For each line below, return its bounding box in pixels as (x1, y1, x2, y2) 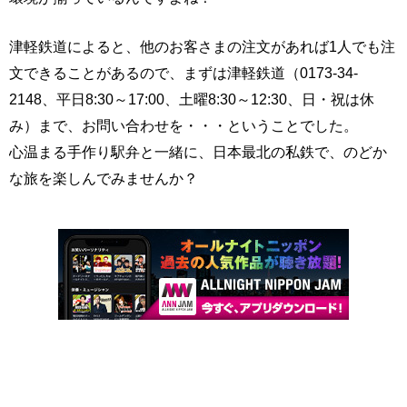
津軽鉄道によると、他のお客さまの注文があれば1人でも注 (9, 38, 395, 55)
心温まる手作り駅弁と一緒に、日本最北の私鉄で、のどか (9, 144, 387, 161)
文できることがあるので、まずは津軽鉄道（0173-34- (9, 65, 358, 82)
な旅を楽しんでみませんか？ (9, 170, 198, 187)
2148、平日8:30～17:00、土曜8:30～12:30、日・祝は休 (9, 91, 374, 108)
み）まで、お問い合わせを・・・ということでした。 (9, 117, 358, 134)
